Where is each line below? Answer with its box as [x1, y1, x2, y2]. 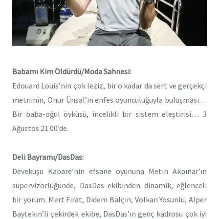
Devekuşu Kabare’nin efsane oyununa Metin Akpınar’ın [12, 166, 207, 176]
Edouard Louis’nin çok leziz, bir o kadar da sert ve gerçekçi [12, 81, 207, 91]
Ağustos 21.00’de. [12, 123, 68, 133]
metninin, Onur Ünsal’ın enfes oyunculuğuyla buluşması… [12, 95, 207, 105]
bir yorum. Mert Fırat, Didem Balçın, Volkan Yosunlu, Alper [12, 195, 207, 205]
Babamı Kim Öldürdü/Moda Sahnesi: [12, 66, 131, 77]
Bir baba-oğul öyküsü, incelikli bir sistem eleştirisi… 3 [12, 109, 207, 119]
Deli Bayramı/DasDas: [12, 152, 84, 162]
